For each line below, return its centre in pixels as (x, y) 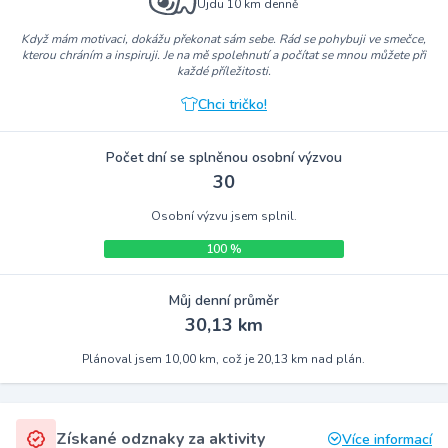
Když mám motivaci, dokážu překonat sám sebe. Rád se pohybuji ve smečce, (224, 38)
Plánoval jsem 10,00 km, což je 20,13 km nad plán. (224, 358)
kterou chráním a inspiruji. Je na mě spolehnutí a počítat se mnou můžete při (223, 54)
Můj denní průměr (223, 300)
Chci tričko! (232, 104)
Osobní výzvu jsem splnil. (223, 215)
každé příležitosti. (223, 70)
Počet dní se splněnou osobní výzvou (223, 157)
